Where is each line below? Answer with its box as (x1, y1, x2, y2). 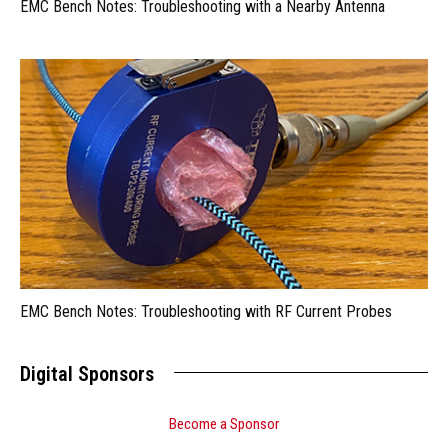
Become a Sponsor (169, 414, 279, 433)
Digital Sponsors (20, 361, 154, 386)
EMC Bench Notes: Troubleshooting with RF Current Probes (20, 301, 392, 321)
